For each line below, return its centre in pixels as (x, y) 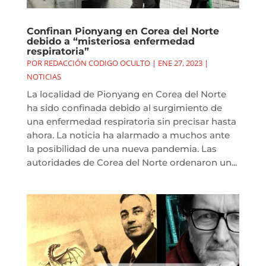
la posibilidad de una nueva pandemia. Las (121, 149)
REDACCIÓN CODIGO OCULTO (97, 63)
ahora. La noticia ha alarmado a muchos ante (128, 135)
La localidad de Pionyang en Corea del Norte (126, 94)
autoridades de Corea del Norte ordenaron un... (132, 163)
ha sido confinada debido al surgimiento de (124, 108)
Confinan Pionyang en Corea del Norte (123, 31)
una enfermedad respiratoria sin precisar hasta (131, 122)
